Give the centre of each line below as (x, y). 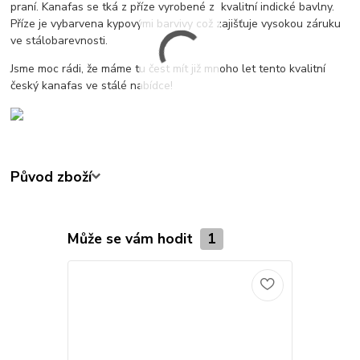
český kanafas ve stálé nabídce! (92, 85)
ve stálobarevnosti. (59, 40)
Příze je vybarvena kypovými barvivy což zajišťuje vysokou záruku (176, 23)
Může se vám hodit (132, 238)
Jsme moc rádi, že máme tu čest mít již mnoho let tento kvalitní (168, 68)
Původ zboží (51, 176)
